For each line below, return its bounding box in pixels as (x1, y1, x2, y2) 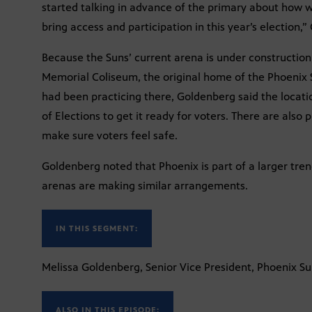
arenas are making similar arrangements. (42, 178, 248, 192)
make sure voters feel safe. (42, 128, 178, 142)
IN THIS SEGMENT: (56, 223, 138, 233)
